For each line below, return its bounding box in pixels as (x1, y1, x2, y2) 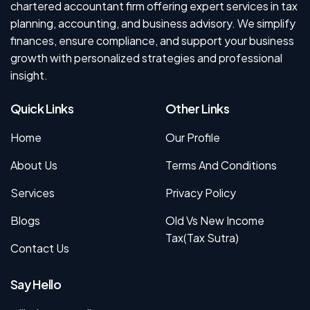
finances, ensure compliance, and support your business (10, 33, 294, 48)
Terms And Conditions (165, 157, 277, 172)
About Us (10, 157, 57, 172)
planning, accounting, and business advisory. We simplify (10, 16, 295, 31)
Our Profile (165, 129, 220, 145)
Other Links (165, 100, 230, 116)
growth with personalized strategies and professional (10, 51, 282, 66)
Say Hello (10, 275, 62, 292)
